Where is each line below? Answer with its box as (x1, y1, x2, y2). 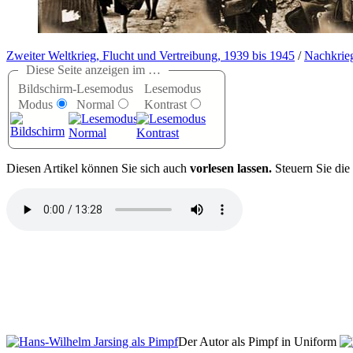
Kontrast (144, 98, 188, 112)
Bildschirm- (18, 82, 76, 96)
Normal (76, 98, 114, 112)
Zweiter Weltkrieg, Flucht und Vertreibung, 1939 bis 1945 (6, 49, 295, 63)
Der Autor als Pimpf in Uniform (178, 335, 336, 349)
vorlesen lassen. (190, 162, 272, 176)
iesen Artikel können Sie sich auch (16, 162, 190, 176)
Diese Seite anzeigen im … (20, 63, 167, 77)
